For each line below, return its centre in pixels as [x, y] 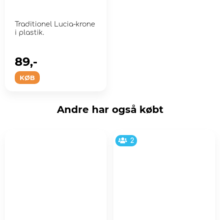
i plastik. [29, 33]
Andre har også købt [110, 110]
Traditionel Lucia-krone [55, 25]
